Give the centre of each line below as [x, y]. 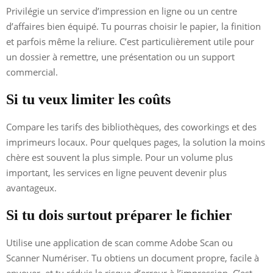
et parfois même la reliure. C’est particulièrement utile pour [130, 41]
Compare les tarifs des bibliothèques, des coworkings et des [131, 126]
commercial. [32, 72]
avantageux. [31, 187]
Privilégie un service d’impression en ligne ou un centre [122, 11]
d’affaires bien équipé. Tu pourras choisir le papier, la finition [133, 26]
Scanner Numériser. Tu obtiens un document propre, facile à [133, 257]
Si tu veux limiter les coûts [88, 99]
